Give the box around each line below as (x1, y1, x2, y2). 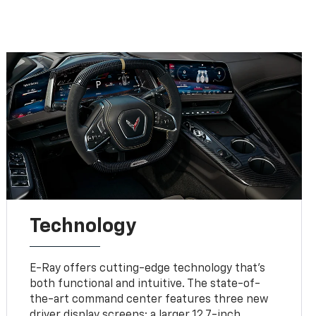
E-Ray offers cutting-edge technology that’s (30, 263, 266, 275)
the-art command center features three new (30, 294, 269, 306)
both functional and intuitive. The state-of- (30, 279, 261, 291)
